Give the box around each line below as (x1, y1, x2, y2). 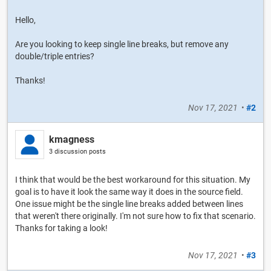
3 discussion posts (49, 147, 106, 155)
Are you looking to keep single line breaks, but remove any (15, 39, 229, 49)
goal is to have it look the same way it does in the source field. (15, 186, 243, 197)
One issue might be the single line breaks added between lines (15, 198, 243, 209)
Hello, (15, 15, 36, 25)
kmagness (49, 133, 94, 145)
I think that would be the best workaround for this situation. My (15, 174, 250, 184)
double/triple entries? (15, 51, 94, 61)
